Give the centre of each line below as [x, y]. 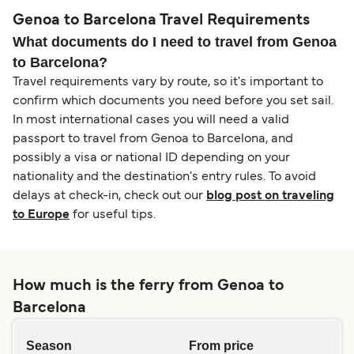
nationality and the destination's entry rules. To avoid [164, 177]
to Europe [41, 215]
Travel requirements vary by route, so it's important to [168, 83]
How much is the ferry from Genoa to [148, 286]
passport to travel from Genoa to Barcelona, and [153, 139]
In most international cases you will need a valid [151, 121]
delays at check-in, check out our [109, 196]
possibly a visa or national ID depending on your [151, 158]
